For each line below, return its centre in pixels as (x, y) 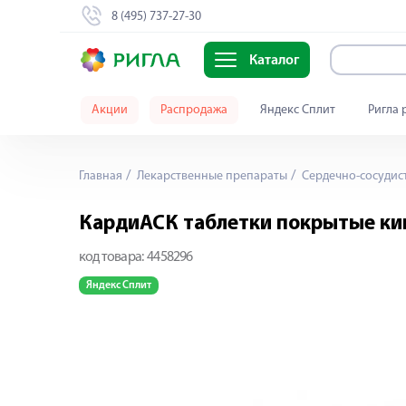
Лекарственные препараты (211, 176)
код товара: (111, 257)
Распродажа (194, 110)
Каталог (274, 61)
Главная (101, 176)
